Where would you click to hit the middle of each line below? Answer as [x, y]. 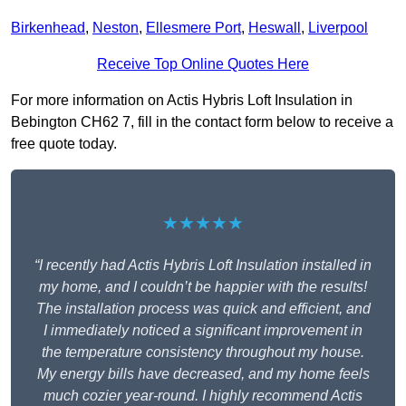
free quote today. [64, 144]
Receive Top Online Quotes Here [203, 64]
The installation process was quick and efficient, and [203, 309]
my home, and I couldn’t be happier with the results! [203, 287]
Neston [116, 28]
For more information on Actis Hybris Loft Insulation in [182, 101]
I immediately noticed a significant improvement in [203, 331]
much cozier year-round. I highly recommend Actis [203, 396]
